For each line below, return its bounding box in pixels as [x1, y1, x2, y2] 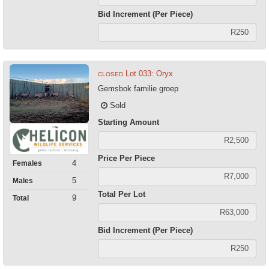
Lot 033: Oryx [125, 68, 173, 78]
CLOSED [97, 70, 123, 77]
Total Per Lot [97, 189, 145, 199]
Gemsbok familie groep [97, 83, 178, 93]
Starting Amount [97, 117, 159, 127]
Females [13, 159, 42, 168]
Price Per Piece [97, 153, 155, 163]
